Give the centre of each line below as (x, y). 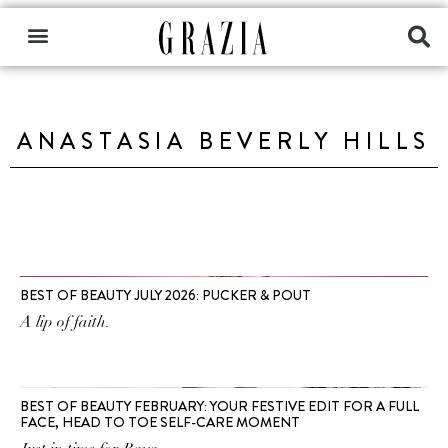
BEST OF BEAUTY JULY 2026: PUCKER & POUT (165, 295)
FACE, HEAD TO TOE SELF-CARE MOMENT (160, 422)
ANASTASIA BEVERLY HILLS (224, 141)
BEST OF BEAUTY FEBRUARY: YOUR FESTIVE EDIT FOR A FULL (219, 406)
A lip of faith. (65, 322)
